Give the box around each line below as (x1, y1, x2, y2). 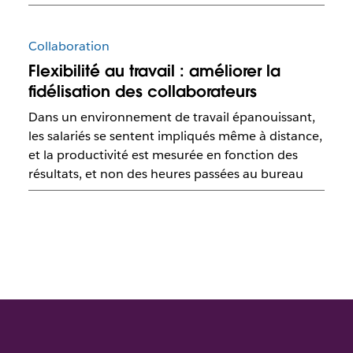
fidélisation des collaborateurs (28, 81, 257, 102)
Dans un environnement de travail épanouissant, (28, 109, 315, 126)
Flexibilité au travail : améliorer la (28, 61, 281, 82)
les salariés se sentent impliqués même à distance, (28, 128, 322, 145)
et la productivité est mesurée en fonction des (28, 147, 298, 164)
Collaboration (28, 38, 110, 55)
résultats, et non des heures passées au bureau (28, 165, 303, 183)
